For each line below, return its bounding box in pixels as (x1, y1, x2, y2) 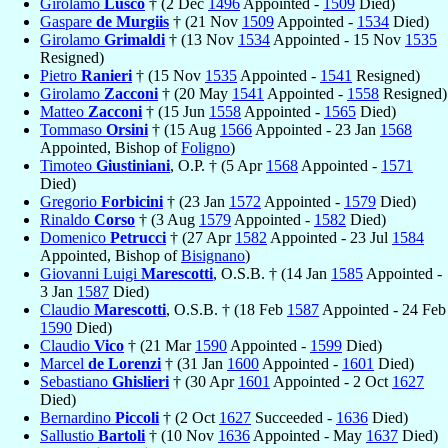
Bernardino (40, 408, 115, 426)
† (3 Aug (135, 210, 199, 228)
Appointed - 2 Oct (270, 372, 392, 390)
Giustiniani (96, 156, 170, 174)
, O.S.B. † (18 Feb (166, 300, 287, 318)
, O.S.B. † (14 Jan (213, 264, 331, 282)
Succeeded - (251, 408, 336, 426)
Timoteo (40, 156, 96, 174)
